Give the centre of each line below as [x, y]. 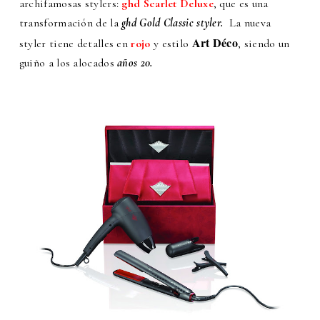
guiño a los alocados [68, 63]
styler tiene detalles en [74, 44]
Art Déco [215, 43]
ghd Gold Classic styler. [172, 23]
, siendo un [264, 44]
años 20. [135, 63]
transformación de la [70, 23]
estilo [177, 44]
